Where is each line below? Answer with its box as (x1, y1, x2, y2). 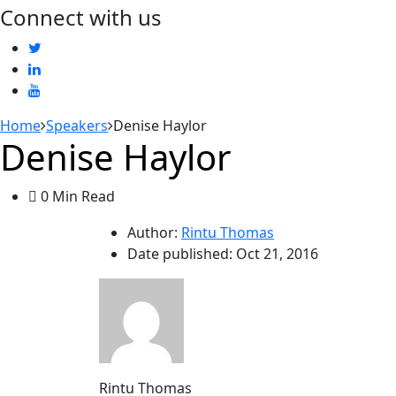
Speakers (46, 116, 108, 135)
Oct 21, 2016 (236, 244, 318, 263)
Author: (127, 223, 178, 242)
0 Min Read (37, 187, 115, 206)
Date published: (127, 244, 236, 263)
